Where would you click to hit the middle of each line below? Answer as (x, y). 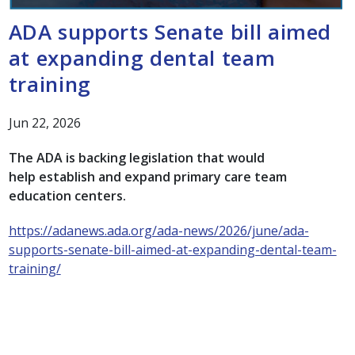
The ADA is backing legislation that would (136, 158)
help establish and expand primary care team (147, 177)
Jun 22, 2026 (44, 123)
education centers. (67, 196)
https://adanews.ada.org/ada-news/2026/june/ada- (158, 231)
